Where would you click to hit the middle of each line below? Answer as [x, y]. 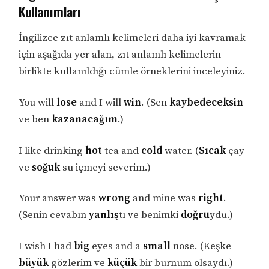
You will [38, 102]
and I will [101, 102]
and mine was [165, 198]
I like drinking [52, 150]
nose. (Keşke [201, 246]
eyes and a [116, 246]
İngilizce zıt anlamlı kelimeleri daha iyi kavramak [132, 38]
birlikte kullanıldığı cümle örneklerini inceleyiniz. [132, 71]
